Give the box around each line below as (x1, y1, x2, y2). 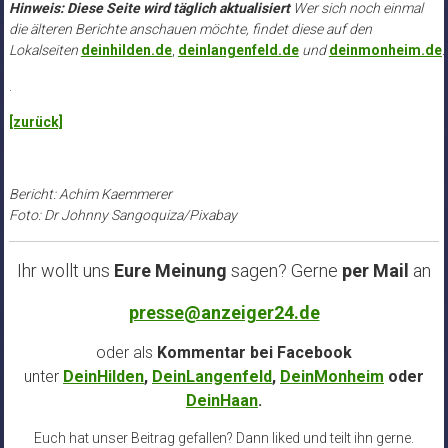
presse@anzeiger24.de (128, 302, 320, 324)
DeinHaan (186, 391, 258, 411)
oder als (96, 343, 153, 363)
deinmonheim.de (328, 42, 442, 59)
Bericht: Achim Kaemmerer (8, 186, 172, 203)
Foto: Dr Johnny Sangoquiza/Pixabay (8, 207, 237, 224)
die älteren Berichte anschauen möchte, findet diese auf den (8, 21, 372, 38)
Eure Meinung (114, 260, 227, 282)
